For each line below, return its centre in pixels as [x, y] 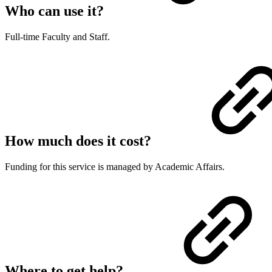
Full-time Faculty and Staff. [57, 37]
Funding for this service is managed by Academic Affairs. [115, 167]
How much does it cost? [80, 141]
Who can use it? [56, 11]
